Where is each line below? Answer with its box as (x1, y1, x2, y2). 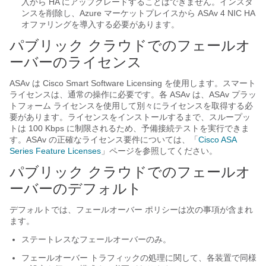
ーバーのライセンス (9, 54, 142, 70)
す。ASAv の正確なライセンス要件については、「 (9, 135, 198, 144)
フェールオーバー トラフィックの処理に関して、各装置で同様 (21, 253, 256, 262)
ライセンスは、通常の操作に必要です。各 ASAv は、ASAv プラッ (9, 90, 256, 99)
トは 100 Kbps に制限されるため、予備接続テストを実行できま (9, 123, 249, 133)
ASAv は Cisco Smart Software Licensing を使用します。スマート (9, 78, 256, 88)
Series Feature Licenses (9, 146, 101, 156)
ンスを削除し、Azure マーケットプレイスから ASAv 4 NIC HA (21, 8, 255, 18)
